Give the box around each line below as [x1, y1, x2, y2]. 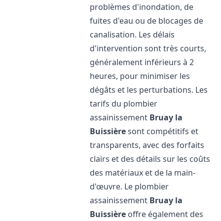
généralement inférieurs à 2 [90, 57, 194, 68]
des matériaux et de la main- [90, 167, 196, 178]
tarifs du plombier [90, 98, 158, 109]
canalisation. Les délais [90, 29, 175, 40]
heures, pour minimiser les [90, 71, 190, 81]
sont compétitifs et [126, 126, 199, 137]
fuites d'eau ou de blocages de [90, 15, 204, 26]
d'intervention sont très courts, [90, 43, 207, 54]
